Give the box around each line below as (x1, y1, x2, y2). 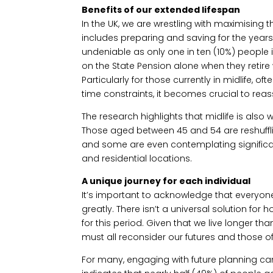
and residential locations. (82, 152, 193, 165)
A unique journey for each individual (82, 174, 251, 187)
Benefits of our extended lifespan (82, 3, 241, 16)
